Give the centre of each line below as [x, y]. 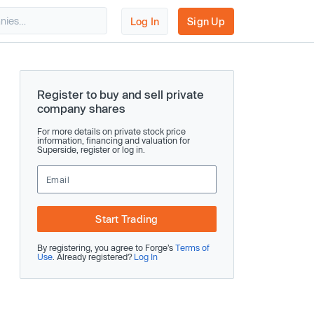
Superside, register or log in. [91, 149]
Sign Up [206, 21]
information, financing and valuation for [114, 140]
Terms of [192, 247]
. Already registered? [93, 257]
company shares [81, 108]
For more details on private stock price [111, 131]
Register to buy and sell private [121, 94]
